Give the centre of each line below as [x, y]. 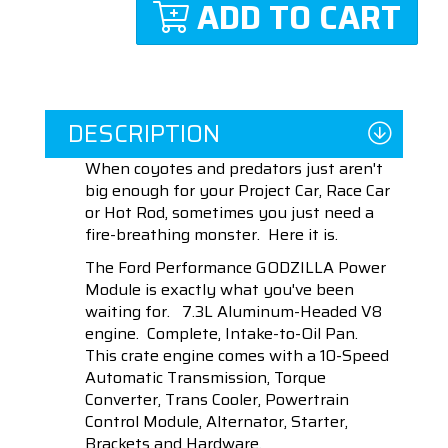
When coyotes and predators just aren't [234, 169]
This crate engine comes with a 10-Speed [237, 356]
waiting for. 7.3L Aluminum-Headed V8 [233, 312]
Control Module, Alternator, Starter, [216, 422]
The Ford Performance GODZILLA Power [235, 268]
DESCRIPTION [144, 134]
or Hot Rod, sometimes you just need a [229, 213]
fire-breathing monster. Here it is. [211, 235]
